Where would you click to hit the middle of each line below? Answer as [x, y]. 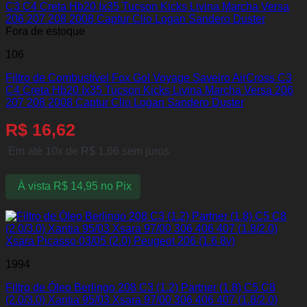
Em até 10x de [45, 151]
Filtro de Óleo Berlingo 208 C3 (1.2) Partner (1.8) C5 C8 [140, 287]
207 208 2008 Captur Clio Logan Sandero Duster [125, 102]
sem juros [144, 151]
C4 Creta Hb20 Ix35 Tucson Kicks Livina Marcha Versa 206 [149, 90]
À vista [34, 186]
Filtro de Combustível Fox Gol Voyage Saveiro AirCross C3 [149, 77]
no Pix [116, 186]
